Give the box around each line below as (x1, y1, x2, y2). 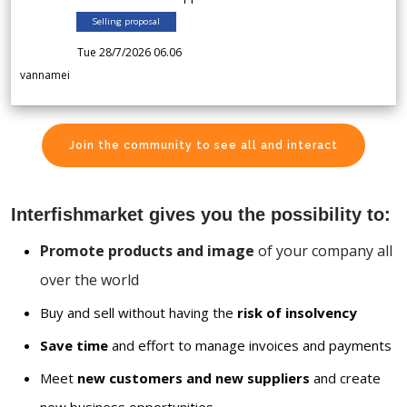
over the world (40, 270, 139, 291)
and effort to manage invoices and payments (108, 336, 392, 355)
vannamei (20, 67, 70, 84)
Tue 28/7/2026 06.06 (77, 45, 182, 61)
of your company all (254, 241, 392, 262)
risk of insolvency (237, 303, 357, 323)
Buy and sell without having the (40, 303, 237, 323)
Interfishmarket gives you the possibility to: (11, 204, 391, 225)
